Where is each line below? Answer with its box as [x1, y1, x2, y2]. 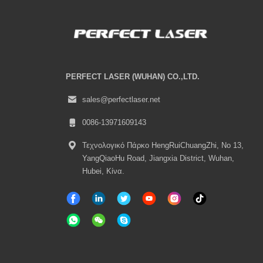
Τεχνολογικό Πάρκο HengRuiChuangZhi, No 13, [82, 140, 244, 150]
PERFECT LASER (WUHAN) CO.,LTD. [66, 72, 200, 82]
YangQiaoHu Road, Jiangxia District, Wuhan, [82, 153, 234, 163]
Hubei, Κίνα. [82, 166, 124, 176]
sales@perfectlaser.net [82, 95, 160, 104]
